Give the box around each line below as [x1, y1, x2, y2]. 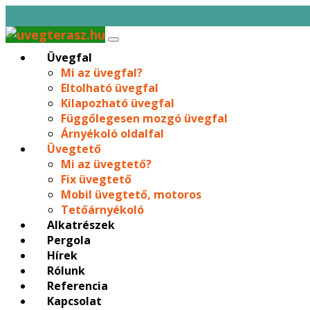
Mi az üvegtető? [61, 156, 152, 172]
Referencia [47, 278, 108, 293]
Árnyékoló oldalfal [61, 126, 164, 141]
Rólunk [47, 263, 85, 278]
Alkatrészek [47, 217, 115, 232]
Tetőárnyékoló [61, 202, 144, 217]
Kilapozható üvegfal [61, 95, 174, 111]
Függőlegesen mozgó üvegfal [61, 111, 228, 126]
